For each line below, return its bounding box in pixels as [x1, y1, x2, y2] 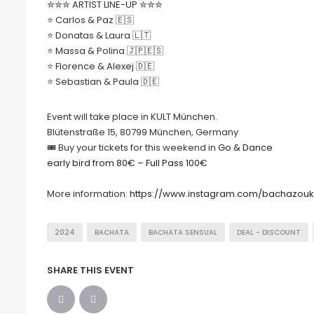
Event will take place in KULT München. [47, 109, 217, 123]
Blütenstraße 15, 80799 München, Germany [47, 125, 238, 139]
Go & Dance [218, 140, 273, 154]
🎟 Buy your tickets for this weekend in [47, 140, 218, 154]
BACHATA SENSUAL [149, 227, 217, 237]
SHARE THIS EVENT [47, 263, 134, 277]
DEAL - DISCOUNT [237, 227, 301, 237]
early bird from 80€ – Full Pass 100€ [47, 156, 207, 170]
